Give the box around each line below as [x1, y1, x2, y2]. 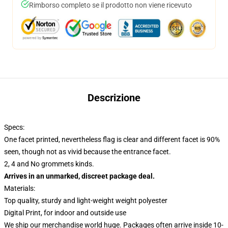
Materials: [4, 184, 38, 192]
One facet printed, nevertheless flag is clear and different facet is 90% [4, 135, 220, 144]
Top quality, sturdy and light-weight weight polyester [4, 196, 167, 205]
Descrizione [88, 92, 140, 104]
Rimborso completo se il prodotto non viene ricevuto [29, 1, 192, 9]
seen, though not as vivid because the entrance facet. [4, 148, 171, 156]
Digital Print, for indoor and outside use [4, 209, 126, 217]
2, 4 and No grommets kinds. [4, 160, 94, 168]
